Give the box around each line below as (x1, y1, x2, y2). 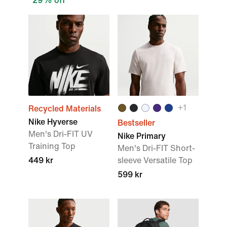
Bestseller (118, 119, 155, 127)
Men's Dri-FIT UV (28, 130, 93, 138)
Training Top (28, 142, 75, 150)
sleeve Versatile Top (118, 156, 193, 165)
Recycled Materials (28, 104, 101, 113)
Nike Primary (118, 132, 166, 140)
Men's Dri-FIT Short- (118, 144, 195, 153)
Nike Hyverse (28, 118, 78, 126)
